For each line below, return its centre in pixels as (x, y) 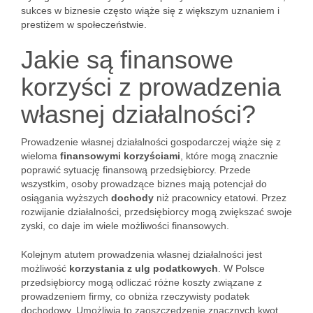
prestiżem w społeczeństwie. (84, 24)
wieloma (41, 156)
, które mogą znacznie (229, 156)
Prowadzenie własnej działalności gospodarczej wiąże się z (151, 142)
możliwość (45, 268)
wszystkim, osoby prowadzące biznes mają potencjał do (144, 184)
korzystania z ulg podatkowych (144, 268)
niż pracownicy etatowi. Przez (220, 198)
